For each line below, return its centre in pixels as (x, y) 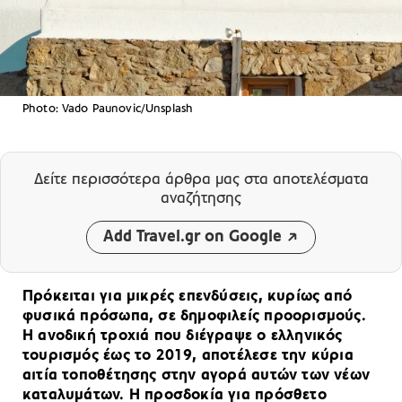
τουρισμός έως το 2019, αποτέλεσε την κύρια (188, 355)
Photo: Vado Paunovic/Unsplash (108, 109)
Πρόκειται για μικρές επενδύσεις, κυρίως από (188, 296)
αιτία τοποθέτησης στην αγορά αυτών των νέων (197, 375)
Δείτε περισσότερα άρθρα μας (139, 179)
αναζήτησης (201, 198)
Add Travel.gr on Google (192, 237)
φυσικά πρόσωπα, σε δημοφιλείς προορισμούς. (194, 316)
